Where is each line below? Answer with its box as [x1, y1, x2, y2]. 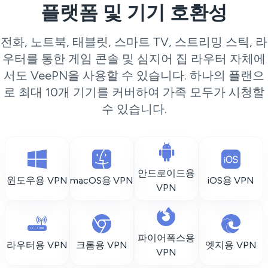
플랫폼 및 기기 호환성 [41, 1, 227, 24]
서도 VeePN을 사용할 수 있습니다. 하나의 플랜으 [4, 68, 264, 83]
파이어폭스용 [138, 232, 195, 243]
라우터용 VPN [7, 239, 68, 251]
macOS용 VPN [70, 175, 133, 186]
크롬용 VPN [76, 239, 127, 251]
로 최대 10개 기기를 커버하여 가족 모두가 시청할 [4, 85, 264, 99]
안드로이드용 [138, 167, 195, 179]
